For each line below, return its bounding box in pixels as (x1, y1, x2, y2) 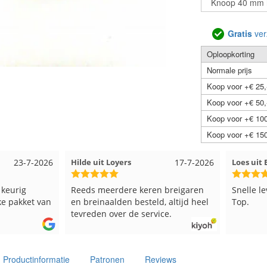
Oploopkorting (206, 48, 254, 60)
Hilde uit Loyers (55, 156, 116, 167)
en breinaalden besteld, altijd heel (55, 195, 194, 207)
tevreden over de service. (55, 207, 157, 219)
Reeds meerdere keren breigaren (55, 184, 189, 195)
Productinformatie (3, 253, 70, 265)
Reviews (145, 253, 176, 265)
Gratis (227, 27, 252, 40)
